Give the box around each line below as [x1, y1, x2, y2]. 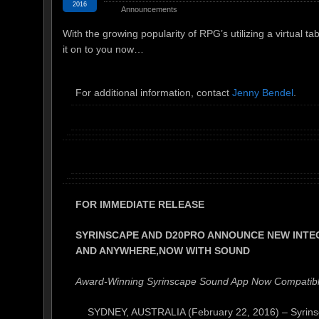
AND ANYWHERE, [75, 244, 159, 256]
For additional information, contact [75, 86, 232, 98]
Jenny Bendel [232, 86, 293, 98]
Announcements [121, 5, 177, 14]
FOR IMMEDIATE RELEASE [75, 198, 204, 210]
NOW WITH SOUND [159, 244, 250, 256]
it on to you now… [63, 43, 144, 55]
